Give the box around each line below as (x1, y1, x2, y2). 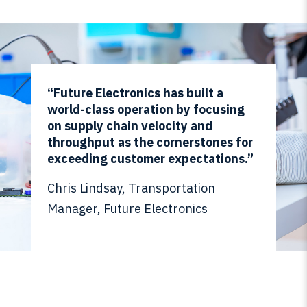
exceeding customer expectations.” (47, 150, 254, 167)
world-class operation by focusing (47, 101, 245, 117)
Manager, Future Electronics (47, 200, 208, 217)
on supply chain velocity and (47, 117, 212, 134)
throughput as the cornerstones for (47, 134, 253, 150)
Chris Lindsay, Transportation (47, 180, 215, 196)
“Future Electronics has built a (47, 84, 223, 101)
